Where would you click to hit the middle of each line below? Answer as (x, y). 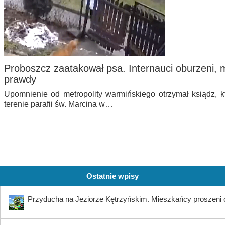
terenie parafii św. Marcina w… (59, 104)
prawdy (20, 80)
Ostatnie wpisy (112, 176)
